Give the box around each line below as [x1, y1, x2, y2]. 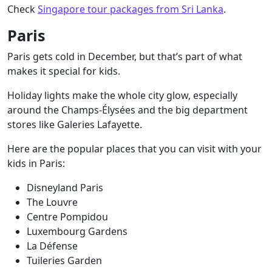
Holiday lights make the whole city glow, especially [7, 89, 237, 102]
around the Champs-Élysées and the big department [7, 103, 248, 117]
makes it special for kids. [7, 64, 123, 78]
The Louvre [27, 195, 78, 209]
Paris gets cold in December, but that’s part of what [7, 50, 242, 63]
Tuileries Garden [27, 254, 102, 267]
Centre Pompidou [27, 210, 108, 223]
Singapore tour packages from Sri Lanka [38, 2, 223, 16]
